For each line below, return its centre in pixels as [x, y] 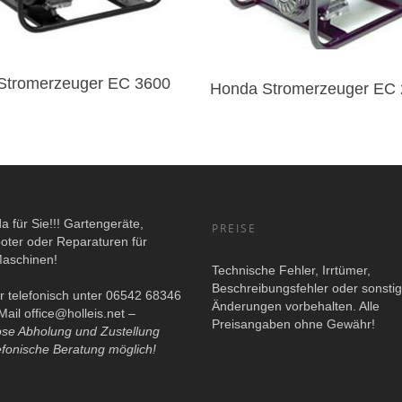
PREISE [234, 228]
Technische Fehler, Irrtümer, [291, 270]
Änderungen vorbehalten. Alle [295, 306]
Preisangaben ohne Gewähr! [293, 323]
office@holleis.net [74, 313]
